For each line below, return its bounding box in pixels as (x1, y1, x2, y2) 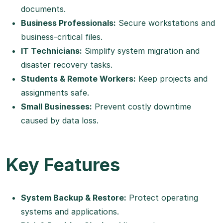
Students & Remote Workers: (21, 74, 136, 84)
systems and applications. (21, 206, 119, 217)
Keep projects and (136, 74, 208, 84)
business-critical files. (21, 32, 103, 42)
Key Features (6, 153, 120, 176)
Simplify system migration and (82, 46, 200, 56)
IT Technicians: (21, 46, 82, 56)
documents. (21, 4, 66, 14)
